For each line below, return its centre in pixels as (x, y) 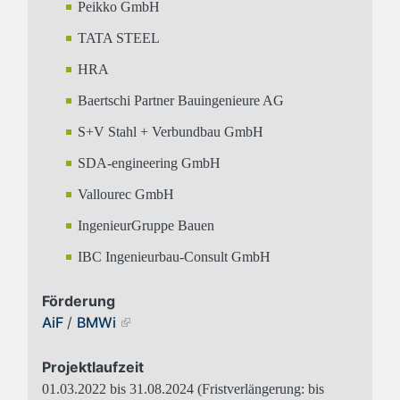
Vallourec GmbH (126, 195)
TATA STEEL (119, 38)
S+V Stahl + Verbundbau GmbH (171, 132)
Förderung (79, 301)
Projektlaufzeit (93, 367)
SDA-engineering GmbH (149, 163)
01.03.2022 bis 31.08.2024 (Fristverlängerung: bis (183, 389)
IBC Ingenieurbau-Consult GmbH (174, 257)
